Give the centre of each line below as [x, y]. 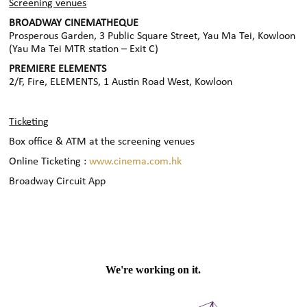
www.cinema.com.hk [136, 162]
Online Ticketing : [49, 162]
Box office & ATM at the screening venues [102, 142]
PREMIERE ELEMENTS [58, 70]
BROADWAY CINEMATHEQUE [74, 24]
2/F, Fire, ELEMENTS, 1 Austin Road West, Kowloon [121, 83]
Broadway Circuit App [58, 182]
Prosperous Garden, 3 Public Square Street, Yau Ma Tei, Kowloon [152, 37]
